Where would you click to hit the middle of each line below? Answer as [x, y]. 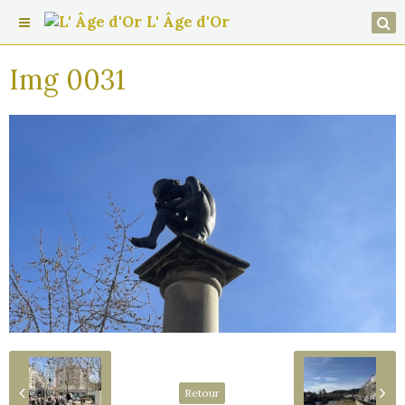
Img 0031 [67, 80]
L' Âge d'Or [188, 22]
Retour [202, 392]
